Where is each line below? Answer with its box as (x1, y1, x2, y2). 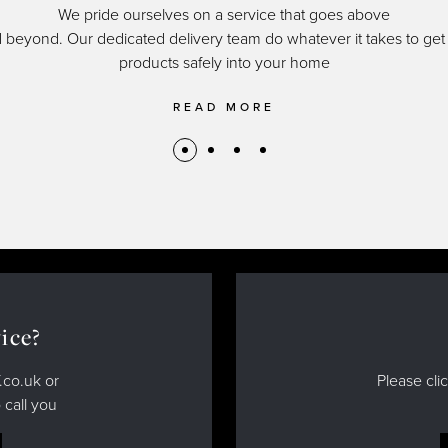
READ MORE (173, 99, 275, 114)
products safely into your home (118, 52, 330, 73)
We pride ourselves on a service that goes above (58, 4, 390, 25)
